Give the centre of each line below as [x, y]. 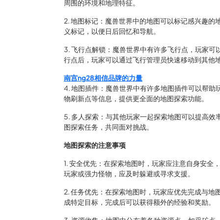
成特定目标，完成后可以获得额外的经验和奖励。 [139, 202]
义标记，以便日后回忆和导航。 [112, 31]
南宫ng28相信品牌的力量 [103, 78]
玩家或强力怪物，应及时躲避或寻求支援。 [129, 173]
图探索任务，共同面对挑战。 [109, 127]
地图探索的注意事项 [95, 145]
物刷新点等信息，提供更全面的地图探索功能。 [136, 98]
